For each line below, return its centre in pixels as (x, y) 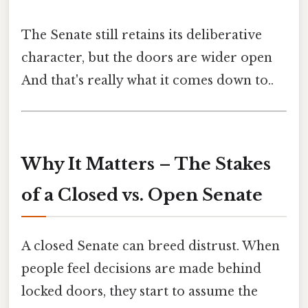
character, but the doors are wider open (147, 58)
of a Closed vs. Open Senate (142, 195)
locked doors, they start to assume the (140, 291)
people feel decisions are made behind (141, 268)
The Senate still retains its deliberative (142, 35)
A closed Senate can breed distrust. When (151, 246)
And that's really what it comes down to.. (147, 81)
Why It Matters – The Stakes (146, 164)
